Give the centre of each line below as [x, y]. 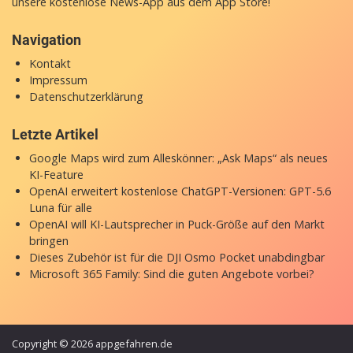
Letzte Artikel [55, 134]
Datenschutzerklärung [86, 96]
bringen [48, 240]
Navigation [46, 39]
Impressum [58, 80]
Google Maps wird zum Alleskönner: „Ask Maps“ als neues [178, 158]
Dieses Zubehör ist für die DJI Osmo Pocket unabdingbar [176, 257]
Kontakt [50, 63]
